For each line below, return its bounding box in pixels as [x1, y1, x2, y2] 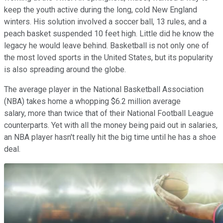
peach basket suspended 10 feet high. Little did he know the [4, 28, 214, 38]
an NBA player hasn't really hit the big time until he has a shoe [4, 132, 216, 142]
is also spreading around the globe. [4, 64, 126, 74]
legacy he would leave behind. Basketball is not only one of [4, 40, 209, 50]
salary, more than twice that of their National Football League [4, 108, 214, 118]
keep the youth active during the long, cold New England [4, 4, 197, 14]
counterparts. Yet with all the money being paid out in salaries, [4, 120, 218, 130]
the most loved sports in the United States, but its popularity [4, 52, 213, 62]
